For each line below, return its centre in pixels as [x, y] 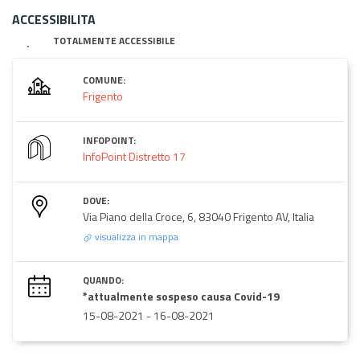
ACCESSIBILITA [54, 19]
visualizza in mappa [135, 236]
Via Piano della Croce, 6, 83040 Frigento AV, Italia [198, 216]
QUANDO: [103, 280]
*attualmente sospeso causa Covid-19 [181, 296]
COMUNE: [104, 80]
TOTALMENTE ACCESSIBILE [115, 40]
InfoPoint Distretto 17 [134, 156]
